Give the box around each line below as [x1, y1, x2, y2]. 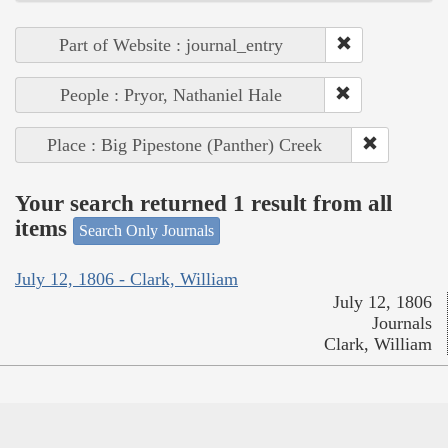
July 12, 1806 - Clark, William [15, 269, 238, 290]
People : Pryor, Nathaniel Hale [59, 84, 282, 105]
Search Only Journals [79, 221, 214, 239]
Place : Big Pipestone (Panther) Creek [46, 134, 322, 155]
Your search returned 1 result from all [15, 191, 392, 217]
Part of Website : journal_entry [59, 34, 283, 55]
